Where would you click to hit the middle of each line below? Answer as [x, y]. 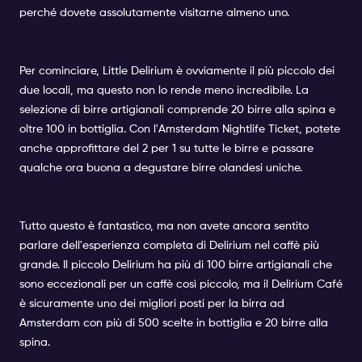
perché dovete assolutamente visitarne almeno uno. [154, 13]
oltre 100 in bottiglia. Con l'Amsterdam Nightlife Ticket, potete [180, 129]
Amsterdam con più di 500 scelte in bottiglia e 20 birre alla [174, 323]
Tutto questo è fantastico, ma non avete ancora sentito [164, 226]
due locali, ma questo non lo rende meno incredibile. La [164, 90]
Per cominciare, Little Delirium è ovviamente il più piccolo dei [177, 71]
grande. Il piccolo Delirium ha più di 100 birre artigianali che [176, 265]
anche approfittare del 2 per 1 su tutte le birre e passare [166, 149]
